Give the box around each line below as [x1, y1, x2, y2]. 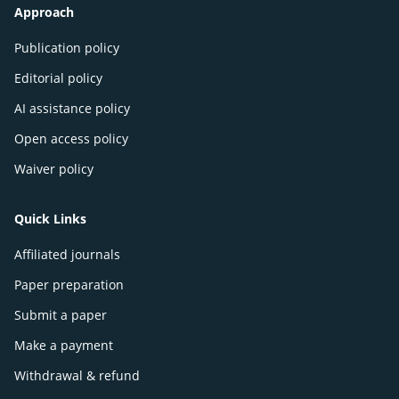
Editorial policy [14, 69, 102, 87]
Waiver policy [14, 160, 94, 178]
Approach [14, 4, 74, 21]
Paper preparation [14, 276, 124, 294]
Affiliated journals [14, 246, 120, 264]
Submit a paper [14, 306, 107, 324]
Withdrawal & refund [14, 367, 140, 385]
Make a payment [14, 337, 113, 354]
